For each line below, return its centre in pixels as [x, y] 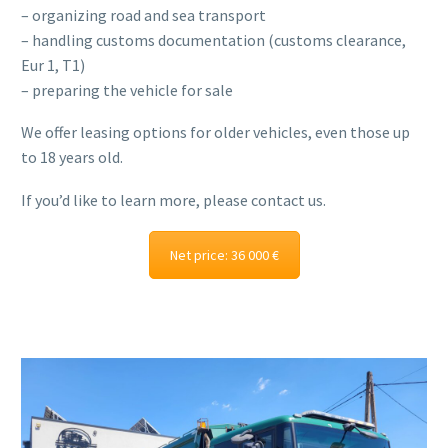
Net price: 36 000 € [224, 254]
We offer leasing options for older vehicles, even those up [215, 132]
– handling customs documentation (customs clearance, [213, 39]
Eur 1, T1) [53, 64]
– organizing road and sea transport [143, 14]
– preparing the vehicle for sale [127, 89]
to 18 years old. [72, 157]
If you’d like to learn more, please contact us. [173, 200]
